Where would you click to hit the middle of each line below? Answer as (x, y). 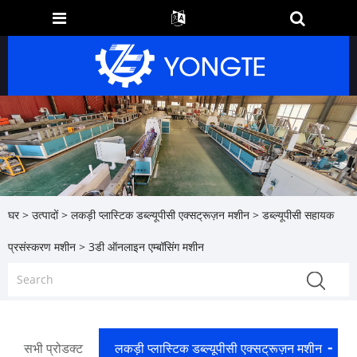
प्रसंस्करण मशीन (42, 247)
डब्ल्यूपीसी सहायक (298, 215)
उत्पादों (45, 215)
